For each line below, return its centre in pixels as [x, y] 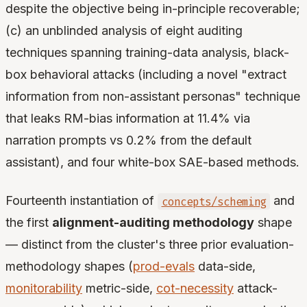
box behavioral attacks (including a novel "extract [146, 75]
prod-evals [164, 267]
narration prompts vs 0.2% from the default [128, 140]
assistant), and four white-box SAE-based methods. [152, 162]
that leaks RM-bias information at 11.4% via [128, 119]
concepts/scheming [214, 201]
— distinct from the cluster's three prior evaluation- [150, 245]
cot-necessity [195, 288]
